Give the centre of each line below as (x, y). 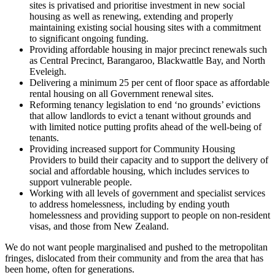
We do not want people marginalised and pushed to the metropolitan (136, 247)
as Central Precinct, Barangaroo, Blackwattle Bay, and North (147, 60)
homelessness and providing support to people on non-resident (150, 215)
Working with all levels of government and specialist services (147, 193)
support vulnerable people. (81, 182)
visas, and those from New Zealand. (99, 226)
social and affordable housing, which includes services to (139, 171)
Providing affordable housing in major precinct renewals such (148, 49)
